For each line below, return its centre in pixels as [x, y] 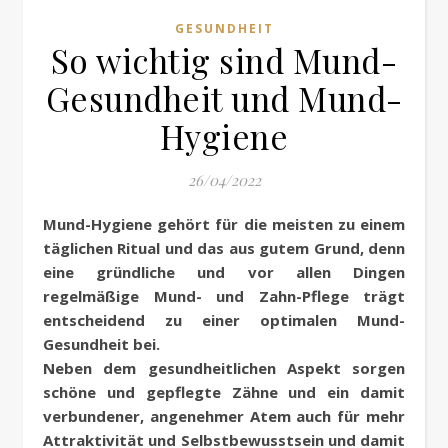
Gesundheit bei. [101, 344]
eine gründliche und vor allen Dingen [224, 272]
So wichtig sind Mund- [224, 60]
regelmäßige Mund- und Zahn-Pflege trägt [224, 296]
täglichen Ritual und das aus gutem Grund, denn [224, 248]
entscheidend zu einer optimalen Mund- [224, 320]
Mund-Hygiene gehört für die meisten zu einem [50, 224]
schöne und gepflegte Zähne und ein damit [224, 392]
